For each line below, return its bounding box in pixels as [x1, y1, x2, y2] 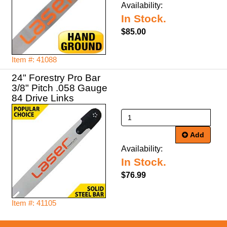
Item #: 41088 [12, 56, 57, 64]
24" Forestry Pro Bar [12, 72, 100, 83]
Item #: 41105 [12, 199, 56, 207]
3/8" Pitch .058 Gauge [12, 83, 107, 93]
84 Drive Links [12, 93, 74, 103]
